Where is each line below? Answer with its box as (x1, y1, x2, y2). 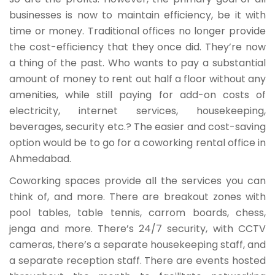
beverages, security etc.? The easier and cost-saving (9, 120, 266, 134)
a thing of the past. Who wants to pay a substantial (9, 56, 266, 71)
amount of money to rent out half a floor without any (9, 72, 266, 87)
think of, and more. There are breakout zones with (9, 190, 266, 204)
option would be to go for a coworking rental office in (9, 136, 266, 150)
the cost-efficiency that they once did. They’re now (9, 40, 266, 55)
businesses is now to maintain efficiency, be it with (9, 8, 266, 23)
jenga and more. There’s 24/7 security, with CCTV (9, 222, 266, 236)
